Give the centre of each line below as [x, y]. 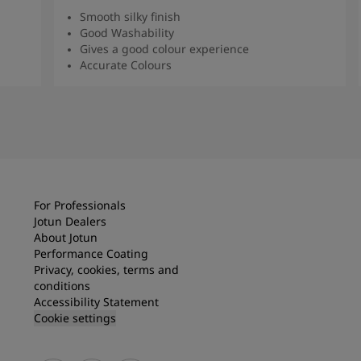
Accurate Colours [126, 64]
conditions [62, 285]
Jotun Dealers [70, 221]
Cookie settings [75, 317]
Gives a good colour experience [165, 48]
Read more [200, 92]
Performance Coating [91, 253]
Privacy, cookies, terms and [106, 269]
